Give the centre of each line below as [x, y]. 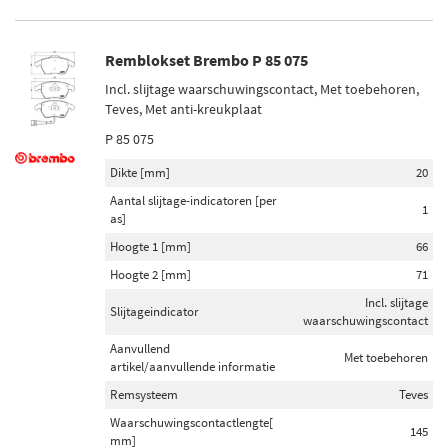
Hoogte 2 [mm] [150, 274]
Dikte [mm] [140, 172]
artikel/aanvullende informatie [192, 366]
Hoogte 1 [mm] [150, 246]
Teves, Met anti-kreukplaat [183, 109]
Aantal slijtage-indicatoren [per [193, 200]
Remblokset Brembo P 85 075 [206, 60]
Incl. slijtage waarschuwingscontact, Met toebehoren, [262, 89]
